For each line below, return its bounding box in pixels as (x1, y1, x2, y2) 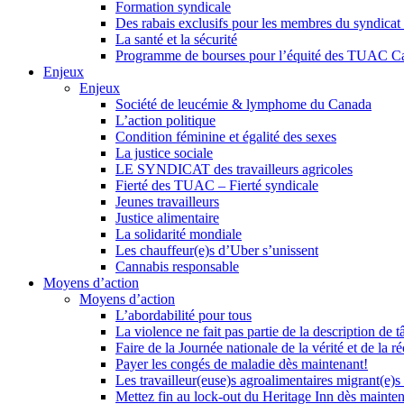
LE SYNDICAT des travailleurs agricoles (115, 161, 353, 178)
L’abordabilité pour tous (115, 308, 252, 324)
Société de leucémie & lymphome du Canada (115, 96, 372, 113)
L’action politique (115, 113, 216, 129)
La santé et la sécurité (115, 32, 237, 48)
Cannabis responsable (115, 259, 239, 275)
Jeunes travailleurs (115, 194, 219, 210)
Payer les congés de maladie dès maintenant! (115, 356, 368, 372)
